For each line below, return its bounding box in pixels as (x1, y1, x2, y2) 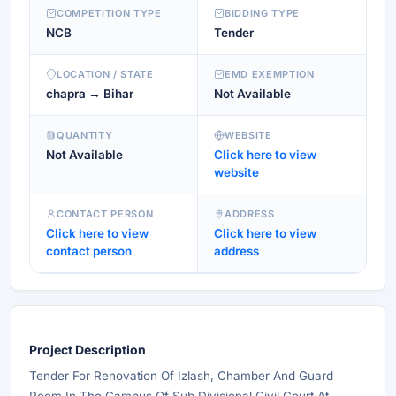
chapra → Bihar (46, 87, 133, 101)
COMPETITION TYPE (57, 7, 162, 19)
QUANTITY (57, 129, 113, 141)
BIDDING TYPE (225, 7, 300, 19)
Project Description (29, 342, 146, 357)
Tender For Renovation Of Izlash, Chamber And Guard (29, 369, 333, 383)
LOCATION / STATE (57, 68, 154, 80)
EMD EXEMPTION (225, 68, 315, 80)
